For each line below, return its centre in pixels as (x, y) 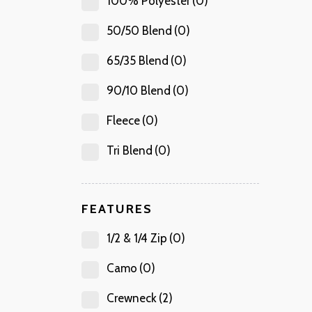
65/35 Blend (138, 61)
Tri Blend (130, 151)
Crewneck (132, 298)
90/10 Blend (139, 91)
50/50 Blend (139, 31)
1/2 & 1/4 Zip (137, 239)
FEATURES (117, 209)
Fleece (123, 121)
